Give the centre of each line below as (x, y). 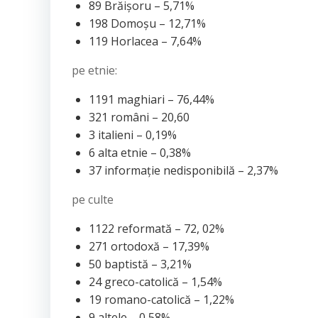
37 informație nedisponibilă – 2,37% (183, 170)
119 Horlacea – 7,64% (145, 41)
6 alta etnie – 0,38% (140, 153)
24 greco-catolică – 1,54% (155, 282)
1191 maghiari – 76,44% (152, 99)
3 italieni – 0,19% (133, 135)
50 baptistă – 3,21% (140, 264)
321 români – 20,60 (139, 117)
